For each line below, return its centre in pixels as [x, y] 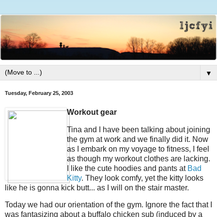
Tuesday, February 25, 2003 [39, 93]
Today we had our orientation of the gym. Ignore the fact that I [108, 205]
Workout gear [92, 112]
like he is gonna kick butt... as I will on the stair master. [97, 187]
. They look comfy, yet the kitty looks [142, 178]
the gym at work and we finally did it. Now [138, 139]
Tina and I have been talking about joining [139, 129]
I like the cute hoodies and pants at [127, 168]
